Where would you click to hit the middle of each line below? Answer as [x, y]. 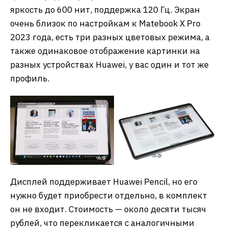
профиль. [30, 78]
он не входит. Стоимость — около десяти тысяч [108, 209]
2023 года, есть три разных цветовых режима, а [110, 37]
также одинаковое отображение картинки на [105, 51]
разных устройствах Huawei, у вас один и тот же [109, 64]
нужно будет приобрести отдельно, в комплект [109, 195]
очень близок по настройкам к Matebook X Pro [105, 23]
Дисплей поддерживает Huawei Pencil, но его [104, 181]
